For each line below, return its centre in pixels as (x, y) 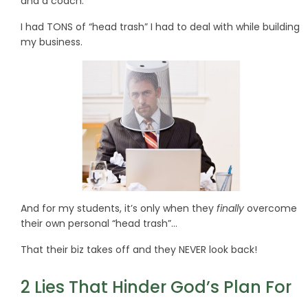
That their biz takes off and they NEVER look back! (139, 250)
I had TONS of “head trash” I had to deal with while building (160, 27)
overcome (271, 209)
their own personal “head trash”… (99, 224)
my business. (52, 42)
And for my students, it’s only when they (119, 209)
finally (230, 209)
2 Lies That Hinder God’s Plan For (156, 287)
